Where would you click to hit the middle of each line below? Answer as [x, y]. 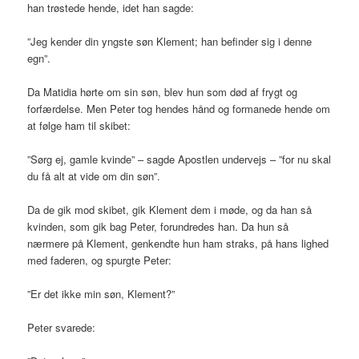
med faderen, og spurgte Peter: [100, 260]
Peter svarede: [62, 328]
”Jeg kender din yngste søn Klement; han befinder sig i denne [170, 41]
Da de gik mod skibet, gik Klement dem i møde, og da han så [170, 210]
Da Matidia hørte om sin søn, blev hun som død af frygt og [163, 91]
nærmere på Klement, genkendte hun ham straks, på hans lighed [178, 244]
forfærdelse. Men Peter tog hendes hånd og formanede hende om [179, 108]
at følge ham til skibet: [79, 125]
